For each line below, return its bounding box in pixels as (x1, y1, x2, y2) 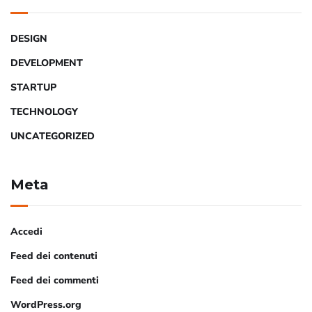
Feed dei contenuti (10, 249, 97, 263)
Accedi (10, 224, 42, 238)
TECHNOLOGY (10, 104, 78, 118)
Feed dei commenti (10, 273, 99, 287)
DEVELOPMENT (10, 56, 83, 70)
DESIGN (10, 31, 47, 45)
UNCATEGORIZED (10, 129, 95, 143)
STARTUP (10, 80, 56, 94)
